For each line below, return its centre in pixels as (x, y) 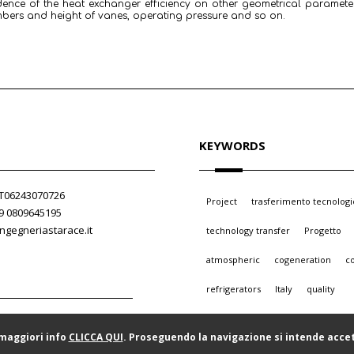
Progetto (323, 230)
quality (321, 289)
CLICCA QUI (96, 337)
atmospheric (233, 260)
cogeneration (303, 260)
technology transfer (248, 230)
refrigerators (233, 289)
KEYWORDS (232, 145)
